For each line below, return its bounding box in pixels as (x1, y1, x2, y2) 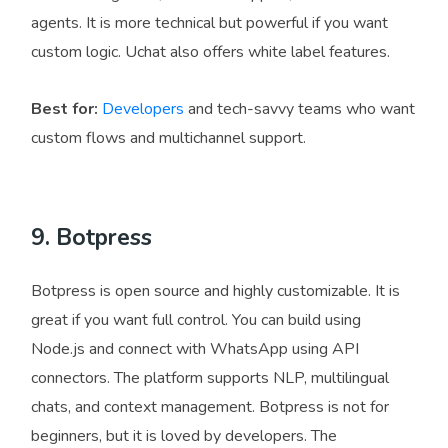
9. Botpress (31, 222, 152, 254)
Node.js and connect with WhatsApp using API (31, 338, 359, 361)
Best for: (31, 98, 98, 121)
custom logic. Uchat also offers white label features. (31, 41, 390, 64)
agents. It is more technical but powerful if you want (31, 12, 388, 35)
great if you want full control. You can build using (31, 309, 361, 332)
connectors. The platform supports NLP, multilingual (31, 367, 389, 390)
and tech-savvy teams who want (188, 98, 415, 121)
